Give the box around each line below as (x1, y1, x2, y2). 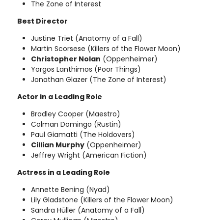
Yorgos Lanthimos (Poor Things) (31, 64, 141, 74)
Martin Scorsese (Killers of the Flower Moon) (31, 43, 181, 54)
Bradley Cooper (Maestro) (31, 109, 120, 119)
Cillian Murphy (31, 139, 84, 150)
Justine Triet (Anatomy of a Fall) (31, 33, 142, 43)
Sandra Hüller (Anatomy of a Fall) (31, 205, 145, 215)
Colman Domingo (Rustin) (31, 119, 121, 129)
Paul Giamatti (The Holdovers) (31, 129, 135, 139)
